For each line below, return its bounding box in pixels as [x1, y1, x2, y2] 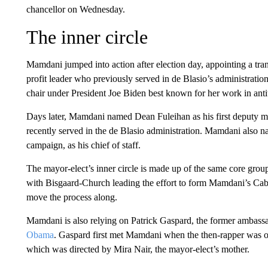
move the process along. [26, 192, 117, 202]
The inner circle [26, 26, 148, 48]
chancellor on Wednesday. [26, 4, 125, 14]
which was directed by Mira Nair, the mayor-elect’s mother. [26, 244, 249, 254]
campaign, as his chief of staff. [26, 140, 141, 150]
